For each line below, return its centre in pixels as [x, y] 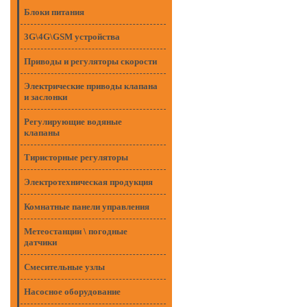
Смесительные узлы [64, 267]
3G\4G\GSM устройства [72, 37]
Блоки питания [54, 12]
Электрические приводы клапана [91, 86]
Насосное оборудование [72, 292]
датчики [40, 242]
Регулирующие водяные [73, 122]
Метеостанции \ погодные [76, 231]
